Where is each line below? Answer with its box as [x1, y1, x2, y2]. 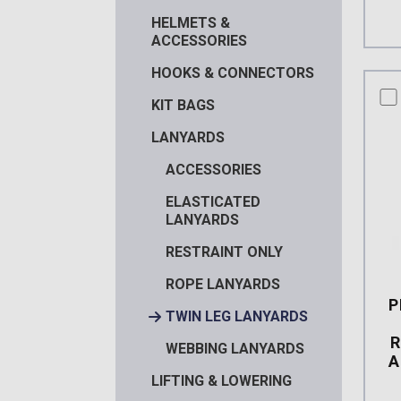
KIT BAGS [150, 96, 215, 114]
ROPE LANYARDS [165, 275, 280, 293]
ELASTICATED [165, 192, 260, 210]
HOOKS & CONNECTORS [150, 64, 314, 81]
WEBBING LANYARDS [165, 339, 304, 357]
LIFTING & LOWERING [150, 371, 292, 389]
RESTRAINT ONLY [165, 243, 283, 260]
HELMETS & [150, 13, 230, 31]
